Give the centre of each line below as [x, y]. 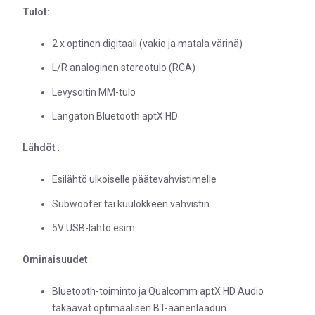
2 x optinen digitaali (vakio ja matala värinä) [147, 43]
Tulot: [36, 12]
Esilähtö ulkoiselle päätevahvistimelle [134, 180]
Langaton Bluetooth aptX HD [115, 116]
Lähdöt [39, 148]
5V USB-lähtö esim [94, 228]
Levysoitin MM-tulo [94, 92]
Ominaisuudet [55, 260]
